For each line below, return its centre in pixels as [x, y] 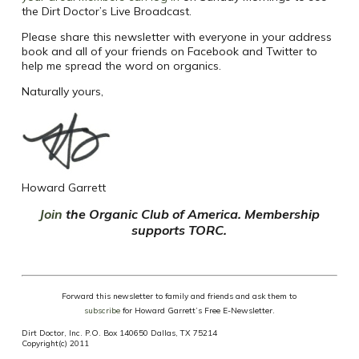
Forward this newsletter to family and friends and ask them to [179, 296]
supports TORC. [179, 230]
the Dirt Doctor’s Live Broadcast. [106, 12]
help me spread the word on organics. [121, 66]
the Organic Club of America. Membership [192, 214]
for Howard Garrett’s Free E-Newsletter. [197, 311]
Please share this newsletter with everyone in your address [176, 37]
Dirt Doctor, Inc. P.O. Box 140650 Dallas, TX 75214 [119, 333]
